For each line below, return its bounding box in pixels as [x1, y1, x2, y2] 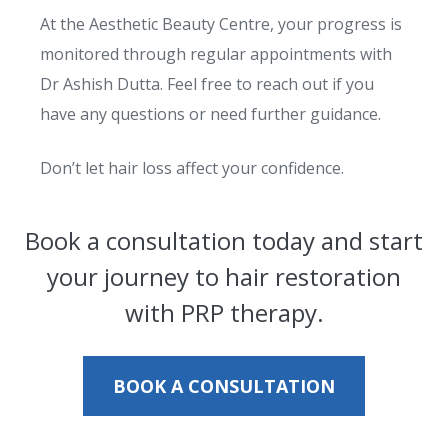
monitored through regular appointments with [40, 43, 392, 65]
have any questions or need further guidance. [40, 103, 381, 125]
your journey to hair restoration [47, 260, 401, 293]
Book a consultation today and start [25, 224, 423, 257]
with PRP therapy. [124, 296, 324, 329]
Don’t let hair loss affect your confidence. [40, 157, 348, 179]
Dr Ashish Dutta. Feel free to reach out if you [40, 73, 374, 95]
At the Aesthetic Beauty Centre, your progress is [40, 13, 402, 35]
